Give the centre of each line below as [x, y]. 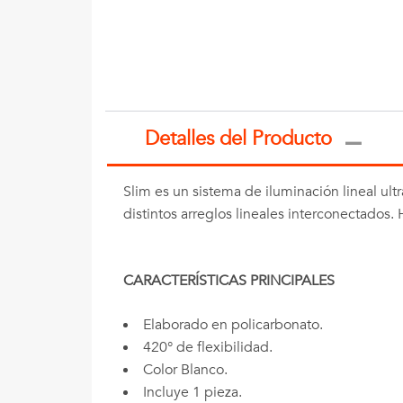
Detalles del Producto [239, 138]
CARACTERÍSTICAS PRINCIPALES [229, 281]
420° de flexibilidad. [208, 348]
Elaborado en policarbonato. [233, 325]
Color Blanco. [185, 370]
